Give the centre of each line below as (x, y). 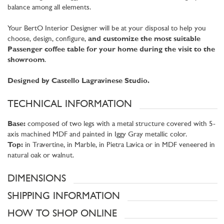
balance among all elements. (49, 7)
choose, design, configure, (48, 39)
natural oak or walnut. (41, 155)
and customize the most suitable (144, 39)
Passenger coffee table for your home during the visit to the (111, 49)
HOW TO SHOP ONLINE (62, 214)
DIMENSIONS (37, 179)
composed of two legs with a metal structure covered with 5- (120, 124)
